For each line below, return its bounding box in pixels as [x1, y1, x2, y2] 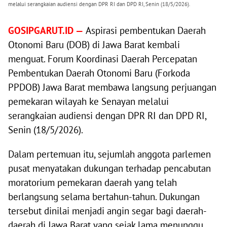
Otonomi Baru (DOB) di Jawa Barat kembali [8, 39, 180, 51]
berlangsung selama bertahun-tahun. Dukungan [8, 191, 200, 203]
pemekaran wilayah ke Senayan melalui [8, 95, 169, 108]
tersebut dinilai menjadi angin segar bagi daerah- [8, 205, 207, 217]
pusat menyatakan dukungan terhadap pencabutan [8, 162, 211, 175]
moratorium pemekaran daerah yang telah [8, 176, 177, 189]
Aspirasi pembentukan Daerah [86, 24, 206, 37]
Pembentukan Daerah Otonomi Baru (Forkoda [8, 67, 190, 80]
